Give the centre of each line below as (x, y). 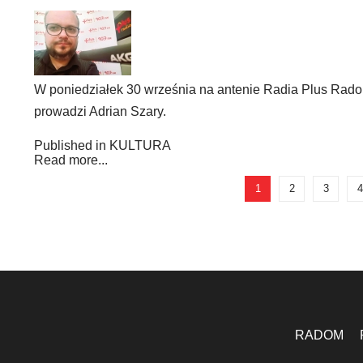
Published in (70, 145)
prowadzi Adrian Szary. (100, 111)
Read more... (71, 160)
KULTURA (140, 145)
